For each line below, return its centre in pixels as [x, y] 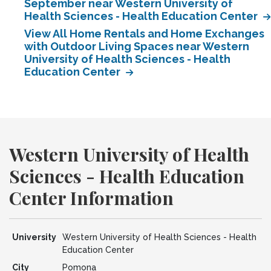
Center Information [91, 198]
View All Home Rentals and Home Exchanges [144, 34]
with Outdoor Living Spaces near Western [137, 46]
